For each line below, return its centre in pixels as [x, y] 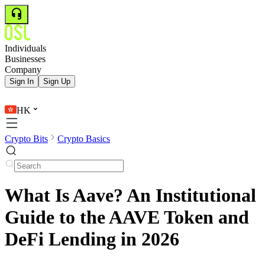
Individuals [25, 48]
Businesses [25, 59]
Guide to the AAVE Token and [127, 217]
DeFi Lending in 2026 [92, 239]
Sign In [22, 81]
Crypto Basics [84, 139]
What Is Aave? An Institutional [130, 195]
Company [23, 70]
